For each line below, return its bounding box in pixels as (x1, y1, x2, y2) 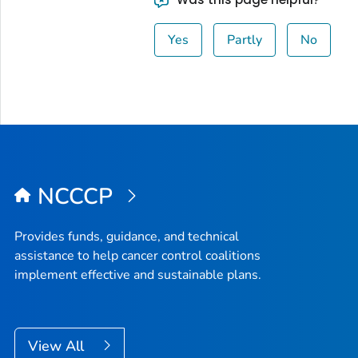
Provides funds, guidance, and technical (14, 227, 239, 245)
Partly (227, 30, 263, 49)
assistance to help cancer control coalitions (14, 246, 261, 265)
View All (28, 336, 88, 356)
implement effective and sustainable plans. (14, 265, 261, 284)
